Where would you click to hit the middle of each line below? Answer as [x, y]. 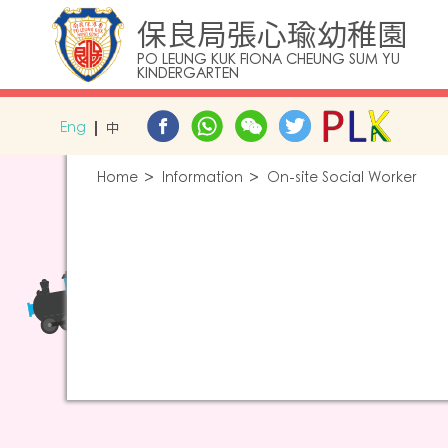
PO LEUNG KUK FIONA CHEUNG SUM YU [268, 60]
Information [202, 178]
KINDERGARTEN [188, 74]
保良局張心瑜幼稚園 [272, 34]
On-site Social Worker [342, 178]
